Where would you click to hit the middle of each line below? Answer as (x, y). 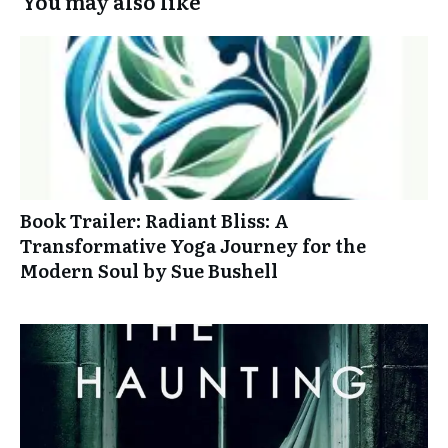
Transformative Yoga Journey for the (193, 246)
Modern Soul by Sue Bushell (149, 271)
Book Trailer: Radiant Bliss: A (154, 221)
